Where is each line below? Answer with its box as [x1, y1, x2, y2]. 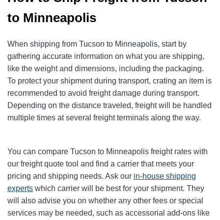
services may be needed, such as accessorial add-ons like [7, 209, 210, 218]
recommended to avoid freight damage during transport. [7, 89, 199, 98]
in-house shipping [134, 172, 196, 181]
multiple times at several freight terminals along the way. [7, 113, 201, 122]
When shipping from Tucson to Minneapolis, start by [7, 40, 187, 49]
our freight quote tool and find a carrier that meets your [7, 160, 194, 168]
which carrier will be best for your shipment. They [33, 184, 204, 193]
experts [7, 184, 33, 193]
